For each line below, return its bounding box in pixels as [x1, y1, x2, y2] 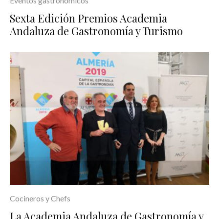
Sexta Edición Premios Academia [10, 10, 167, 25]
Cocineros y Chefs [10, 194, 70, 203]
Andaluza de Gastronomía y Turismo [10, 23, 183, 38]
